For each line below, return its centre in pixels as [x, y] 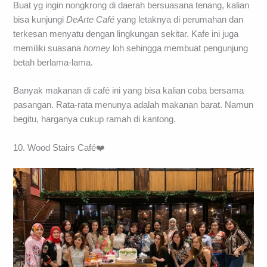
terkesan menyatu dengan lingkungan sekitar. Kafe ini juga [126, 34]
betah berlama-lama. [53, 63]
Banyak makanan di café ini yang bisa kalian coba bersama [129, 91]
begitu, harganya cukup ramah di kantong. [95, 119]
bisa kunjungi [40, 20]
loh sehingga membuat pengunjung [179, 49]
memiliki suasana [49, 49]
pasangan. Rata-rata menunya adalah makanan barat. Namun [133, 105]
